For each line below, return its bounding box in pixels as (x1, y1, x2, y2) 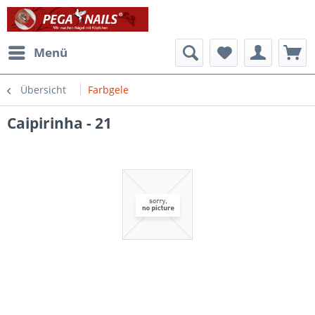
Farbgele (88, 83, 129, 96)
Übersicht (20, 83, 66, 96)
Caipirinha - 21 (7, 113, 112, 133)
